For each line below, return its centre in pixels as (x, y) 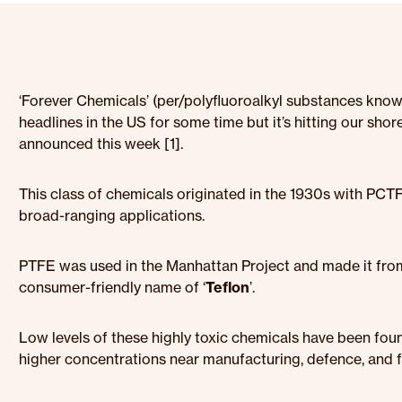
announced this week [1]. (101, 144)
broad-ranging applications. (112, 215)
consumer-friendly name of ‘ (113, 287)
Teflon (228, 287)
